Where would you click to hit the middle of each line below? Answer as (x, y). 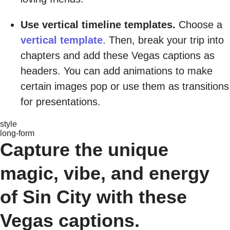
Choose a (199, 24)
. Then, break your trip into (163, 40)
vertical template (62, 40)
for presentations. (61, 101)
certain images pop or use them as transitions (125, 86)
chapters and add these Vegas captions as (118, 55)
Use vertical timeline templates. (98, 24)
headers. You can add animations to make (117, 71)
